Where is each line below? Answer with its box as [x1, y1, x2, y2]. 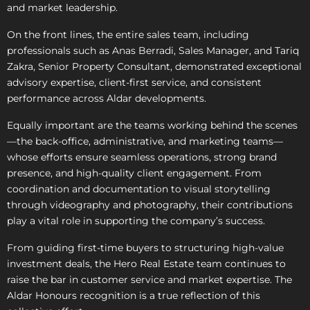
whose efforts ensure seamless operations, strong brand [7, 151, 277, 163]
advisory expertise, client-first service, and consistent [7, 76, 262, 89]
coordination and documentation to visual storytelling [7, 183, 271, 195]
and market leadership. [7, 1, 118, 14]
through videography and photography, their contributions [7, 199, 293, 211]
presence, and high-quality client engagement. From [7, 167, 262, 179]
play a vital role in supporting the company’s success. [7, 215, 265, 227]
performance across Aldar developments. [7, 92, 206, 104]
